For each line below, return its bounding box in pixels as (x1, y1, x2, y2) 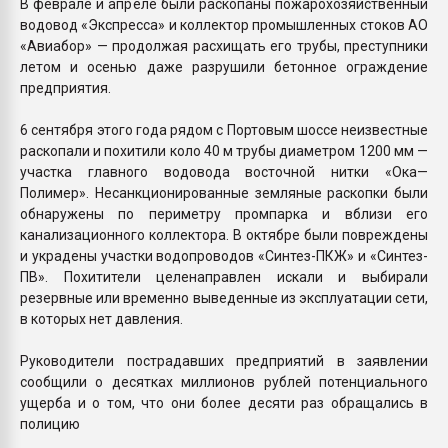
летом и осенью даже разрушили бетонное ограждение (20, 58, 428, 75)
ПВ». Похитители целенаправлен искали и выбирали (20, 268, 428, 285)
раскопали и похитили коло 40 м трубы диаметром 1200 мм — (20, 142, 428, 159)
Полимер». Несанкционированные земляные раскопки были (20, 184, 428, 201)
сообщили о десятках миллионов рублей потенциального (20, 373, 428, 390)
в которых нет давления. (20, 310, 183, 327)
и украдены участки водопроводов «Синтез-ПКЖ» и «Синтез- (20, 247, 428, 264)
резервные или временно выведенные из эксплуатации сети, (20, 289, 428, 306)
